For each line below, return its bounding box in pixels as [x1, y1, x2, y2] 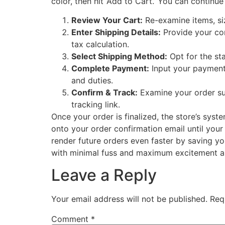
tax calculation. [71, 39, 129, 50]
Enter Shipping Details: [71, 27, 161, 38]
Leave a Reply [51, 165, 157, 185]
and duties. [71, 75, 113, 86]
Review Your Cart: [71, 15, 143, 26]
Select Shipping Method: [71, 51, 167, 62]
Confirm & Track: [71, 87, 138, 98]
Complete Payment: [71, 63, 149, 74]
